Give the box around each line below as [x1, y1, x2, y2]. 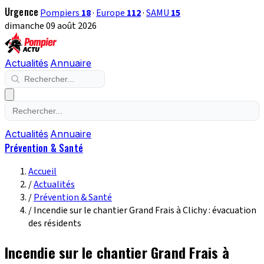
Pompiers [40, 6, 82, 19]
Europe [96, 6, 127, 19]
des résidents [28, 217, 81, 230]
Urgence [5, 5, 39, 19]
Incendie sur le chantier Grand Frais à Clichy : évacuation [34, 204, 256, 217]
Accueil [28, 165, 57, 178]
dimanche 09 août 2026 [5, 19, 97, 32]
